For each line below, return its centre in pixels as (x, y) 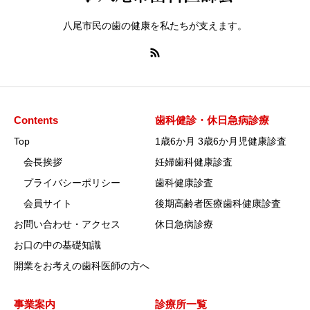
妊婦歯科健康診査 (194, 162)
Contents (36, 120)
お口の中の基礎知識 (57, 245)
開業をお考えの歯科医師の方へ (82, 266)
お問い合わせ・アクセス (67, 225)
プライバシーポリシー (67, 183)
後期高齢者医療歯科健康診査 (218, 204)
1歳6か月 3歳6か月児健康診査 (221, 142)
